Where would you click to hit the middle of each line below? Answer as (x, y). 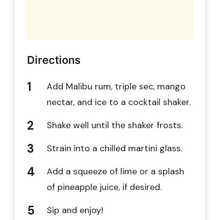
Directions (54, 60)
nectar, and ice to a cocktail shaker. (119, 102)
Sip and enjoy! (75, 210)
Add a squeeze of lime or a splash (115, 171)
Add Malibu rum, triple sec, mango (116, 86)
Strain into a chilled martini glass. (114, 148)
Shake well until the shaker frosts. (115, 125)
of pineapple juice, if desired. (104, 187)
